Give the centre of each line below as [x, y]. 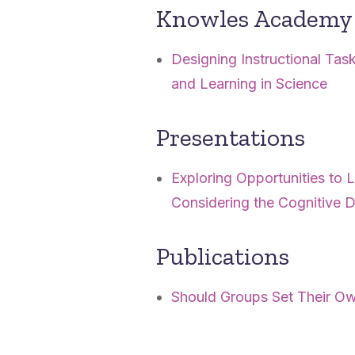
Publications [223, 256]
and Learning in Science [250, 84]
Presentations [231, 137]
